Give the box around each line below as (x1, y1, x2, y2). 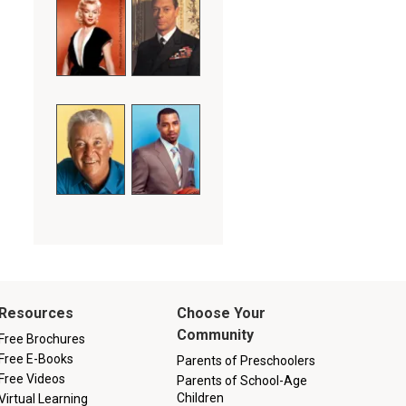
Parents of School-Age (176, 372, 307, 388)
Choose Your (176, 304, 266, 322)
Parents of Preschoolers (176, 353, 315, 368)
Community (176, 325, 254, 343)
